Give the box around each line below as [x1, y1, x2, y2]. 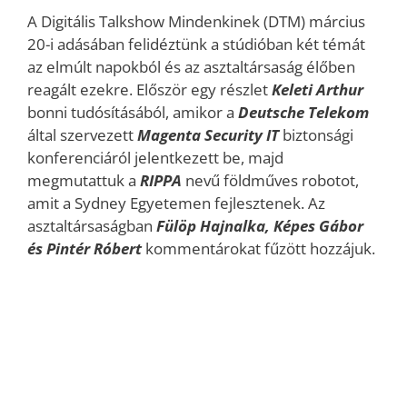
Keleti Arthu [268, 78, 357, 100]
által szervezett [27, 124, 137, 145]
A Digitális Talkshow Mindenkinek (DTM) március [27, 10, 365, 32]
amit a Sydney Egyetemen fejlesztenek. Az [27, 192, 325, 213]
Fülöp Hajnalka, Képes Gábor [156, 214, 363, 236]
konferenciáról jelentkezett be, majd [27, 146, 283, 168]
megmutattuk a [27, 169, 140, 191]
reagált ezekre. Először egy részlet [27, 78, 268, 100]
